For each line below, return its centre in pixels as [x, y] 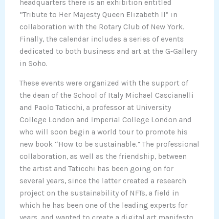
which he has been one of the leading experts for [104, 206]
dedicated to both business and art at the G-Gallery [108, 51]
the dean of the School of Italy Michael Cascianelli [107, 96]
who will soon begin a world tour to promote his [104, 132]
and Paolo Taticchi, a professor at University [95, 108]
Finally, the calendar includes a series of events [102, 39]
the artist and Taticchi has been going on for [97, 169]
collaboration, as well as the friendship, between [103, 157]
